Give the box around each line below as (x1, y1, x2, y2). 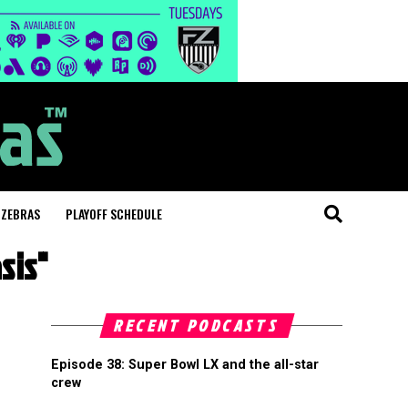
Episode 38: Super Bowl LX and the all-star (51, 357, 319, 372)
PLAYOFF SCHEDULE (66, 204, 162, 223)
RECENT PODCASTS (111, 314, 282, 337)
